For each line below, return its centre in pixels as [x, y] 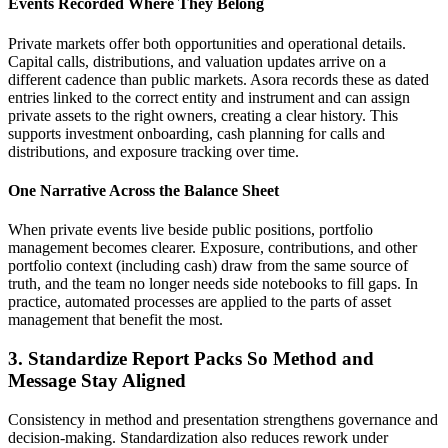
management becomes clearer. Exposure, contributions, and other [212, 248]
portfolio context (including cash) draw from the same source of [208, 266]
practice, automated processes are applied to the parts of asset [199, 302]
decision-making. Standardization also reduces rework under [198, 437]
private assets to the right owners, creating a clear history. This [203, 115]
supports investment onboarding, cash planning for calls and [196, 133]
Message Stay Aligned [97, 380]
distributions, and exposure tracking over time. [153, 151]
